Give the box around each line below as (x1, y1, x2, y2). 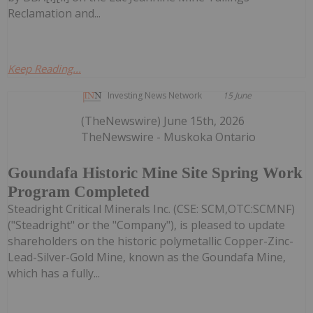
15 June (223, 89, 252, 102)
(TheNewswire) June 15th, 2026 (81, 113, 245, 129)
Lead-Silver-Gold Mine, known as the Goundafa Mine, (8, 249, 286, 265)
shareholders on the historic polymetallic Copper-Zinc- (8, 233, 293, 249)
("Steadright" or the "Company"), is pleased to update (8, 217, 285, 233)
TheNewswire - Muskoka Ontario (81, 129, 256, 145)
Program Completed (8, 183, 150, 201)
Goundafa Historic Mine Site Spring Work (8, 164, 303, 182)
